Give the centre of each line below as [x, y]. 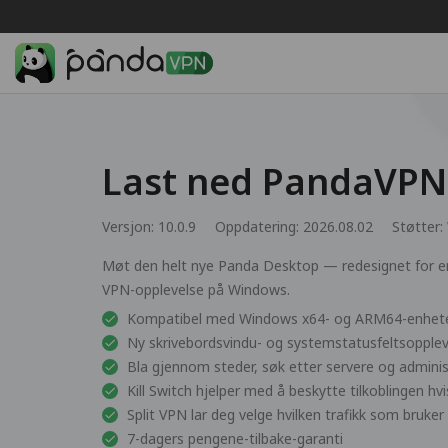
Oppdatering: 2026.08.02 [294, 226]
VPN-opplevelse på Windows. [196, 289]
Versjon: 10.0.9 [149, 226]
